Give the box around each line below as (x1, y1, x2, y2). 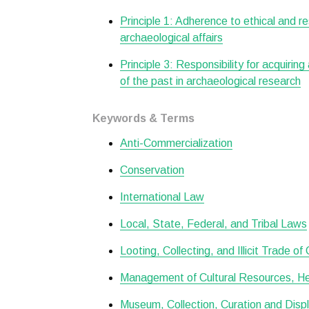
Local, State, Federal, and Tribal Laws (120, 218, 307, 230)
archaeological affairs (120, 32, 223, 43)
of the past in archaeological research (120, 75, 301, 87)
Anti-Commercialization (120, 137, 232, 149)
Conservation (120, 164, 184, 176)
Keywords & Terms (92, 112, 195, 124)
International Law (120, 191, 204, 203)
